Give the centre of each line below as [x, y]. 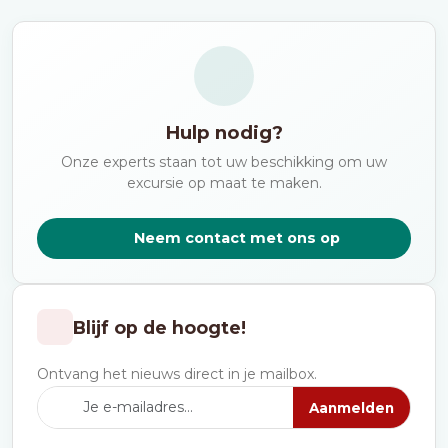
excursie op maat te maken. [224, 183]
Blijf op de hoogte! [159, 327]
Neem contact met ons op [237, 238]
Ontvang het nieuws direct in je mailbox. [177, 374]
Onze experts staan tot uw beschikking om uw [224, 162]
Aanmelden [351, 407]
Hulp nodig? [224, 132]
